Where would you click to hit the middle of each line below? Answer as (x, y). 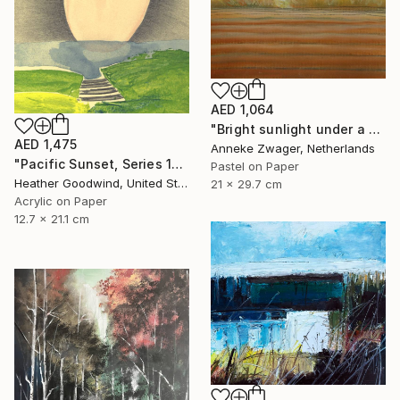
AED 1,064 (243, 110)
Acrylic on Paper (61, 201)
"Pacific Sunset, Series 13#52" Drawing (178, 164)
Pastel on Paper (255, 167)
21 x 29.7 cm (246, 184)
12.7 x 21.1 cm (52, 219)
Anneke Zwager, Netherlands (293, 149)
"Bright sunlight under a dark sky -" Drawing (375, 129)
